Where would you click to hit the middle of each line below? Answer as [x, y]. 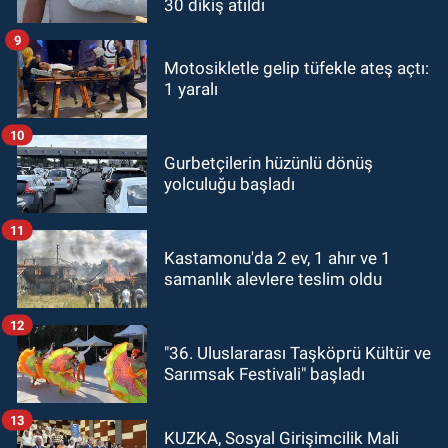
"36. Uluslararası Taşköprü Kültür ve [297, 353]
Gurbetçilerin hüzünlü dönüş [268, 163]
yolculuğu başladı [229, 184]
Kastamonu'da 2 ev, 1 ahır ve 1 [277, 258]
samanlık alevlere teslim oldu [273, 279]
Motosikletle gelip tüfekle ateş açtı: [296, 68]
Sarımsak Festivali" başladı [264, 374]
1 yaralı [191, 89]
